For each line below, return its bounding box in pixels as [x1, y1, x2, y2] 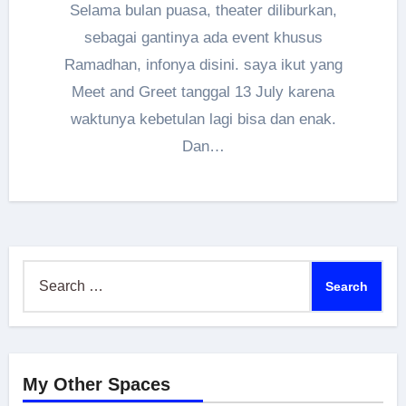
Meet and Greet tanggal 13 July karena [72, 82, 334, 101]
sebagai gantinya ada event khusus [83, 28, 323, 46]
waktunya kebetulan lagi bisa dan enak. [70, 110, 336, 128]
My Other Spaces [22, 373, 170, 394]
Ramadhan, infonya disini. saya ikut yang [63, 55, 343, 73]
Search [21, 263, 68, 279]
